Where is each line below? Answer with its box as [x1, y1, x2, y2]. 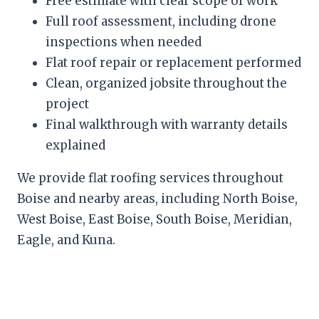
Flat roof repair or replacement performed [46, 55, 301, 71]
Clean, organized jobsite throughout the [46, 75, 287, 92]
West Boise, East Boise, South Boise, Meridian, [17, 211, 292, 228]
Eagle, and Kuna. [17, 232, 115, 249]
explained [46, 137, 105, 154]
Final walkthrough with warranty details [46, 117, 288, 133]
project [46, 96, 89, 113]
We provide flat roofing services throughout [17, 170, 283, 187]
